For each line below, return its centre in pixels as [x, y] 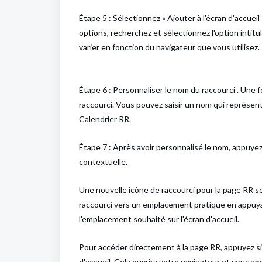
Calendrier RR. [106, 119]
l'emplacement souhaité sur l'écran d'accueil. [159, 219]
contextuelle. [103, 162]
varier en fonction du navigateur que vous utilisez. [169, 47]
